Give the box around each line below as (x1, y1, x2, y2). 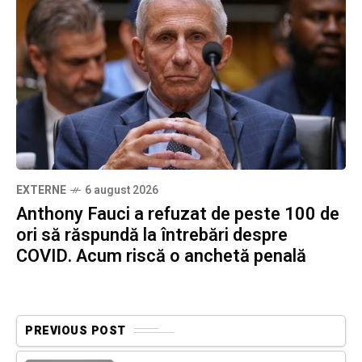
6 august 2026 (85, 181, 158, 199)
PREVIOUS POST (25, 322, 126, 339)
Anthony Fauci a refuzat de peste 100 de (16, 200, 339, 227)
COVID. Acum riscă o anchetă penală (16, 242, 306, 269)
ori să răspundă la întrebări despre (16, 221, 288, 248)
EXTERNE (16, 181, 66, 199)
